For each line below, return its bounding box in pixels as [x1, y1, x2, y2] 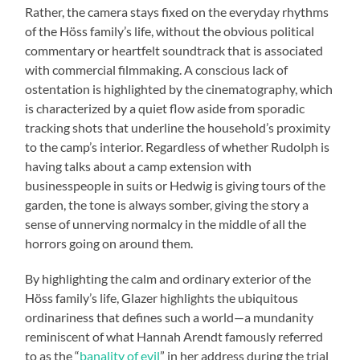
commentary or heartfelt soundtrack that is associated [25, 43, 324, 59]
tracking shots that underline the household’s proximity [25, 120, 331, 136]
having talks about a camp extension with [25, 158, 252, 174]
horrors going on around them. [25, 235, 194, 252]
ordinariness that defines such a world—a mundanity [25, 309, 314, 325]
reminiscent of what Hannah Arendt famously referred [25, 329, 324, 345]
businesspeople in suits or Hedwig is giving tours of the [25, 178, 326, 194]
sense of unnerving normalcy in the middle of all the [25, 216, 307, 232]
